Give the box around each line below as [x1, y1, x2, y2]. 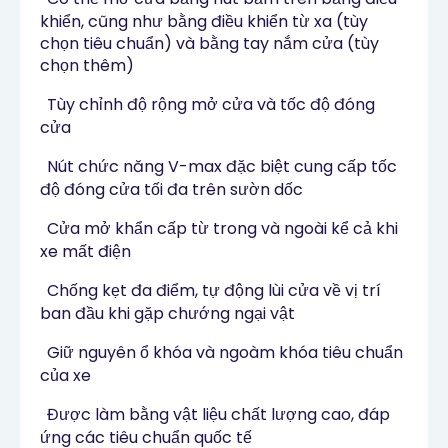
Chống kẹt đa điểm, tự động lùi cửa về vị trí [47, 279, 381, 303]
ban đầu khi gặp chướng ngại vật [40, 302, 295, 326]
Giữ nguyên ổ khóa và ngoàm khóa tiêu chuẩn [47, 341, 403, 365]
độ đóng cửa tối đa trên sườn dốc [40, 178, 303, 202]
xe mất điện [40, 240, 131, 264]
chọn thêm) [40, 54, 134, 78]
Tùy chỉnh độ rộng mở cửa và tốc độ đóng [47, 93, 375, 117]
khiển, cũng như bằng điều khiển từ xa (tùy [40, 10, 368, 34]
